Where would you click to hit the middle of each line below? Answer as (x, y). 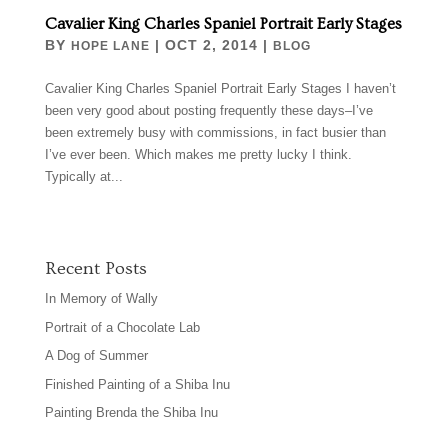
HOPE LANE (110, 46)
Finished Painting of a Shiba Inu (137, 384)
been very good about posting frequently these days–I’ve (208, 111)
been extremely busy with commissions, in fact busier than (215, 133)
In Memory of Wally (101, 299)
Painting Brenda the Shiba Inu (131, 413)
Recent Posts (95, 269)
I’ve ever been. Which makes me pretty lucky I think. (198, 155)
